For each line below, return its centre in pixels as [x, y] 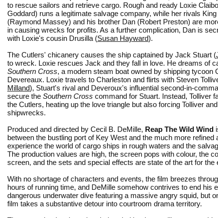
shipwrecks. [27, 112]
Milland [18, 88]
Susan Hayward [123, 38]
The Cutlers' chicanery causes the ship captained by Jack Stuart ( [112, 54]
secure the [25, 96]
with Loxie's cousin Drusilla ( [52, 38]
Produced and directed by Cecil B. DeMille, [76, 129]
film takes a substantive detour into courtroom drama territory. [105, 203]
